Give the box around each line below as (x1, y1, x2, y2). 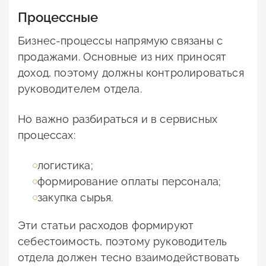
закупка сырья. (37, 191, 113, 204)
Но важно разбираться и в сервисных (18, 113, 218, 126)
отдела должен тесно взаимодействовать (18, 251, 240, 264)
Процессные (18, 9, 98, 26)
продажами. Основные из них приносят (18, 50, 227, 64)
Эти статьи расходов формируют (18, 219, 194, 232)
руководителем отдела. (18, 83, 142, 96)
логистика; (37, 159, 93, 172)
